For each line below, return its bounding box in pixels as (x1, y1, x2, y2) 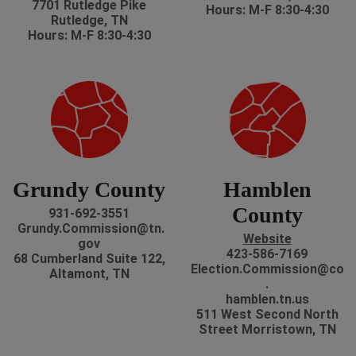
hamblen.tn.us (225, 292, 309, 308)
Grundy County (13, 177, 165, 203)
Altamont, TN (48, 266, 130, 282)
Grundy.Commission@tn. (14, 221, 164, 237)
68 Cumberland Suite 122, (13, 251, 165, 267)
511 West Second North (195, 307, 339, 323)
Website (242, 231, 292, 247)
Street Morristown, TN (198, 322, 336, 338)
